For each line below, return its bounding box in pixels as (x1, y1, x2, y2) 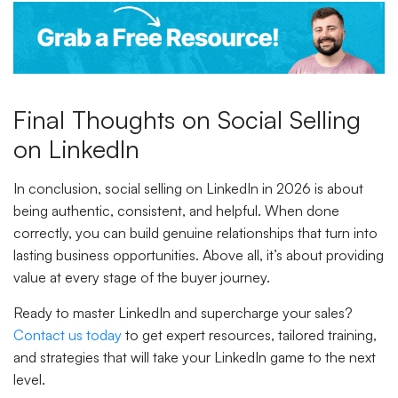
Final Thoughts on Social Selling (13, 104, 361, 136)
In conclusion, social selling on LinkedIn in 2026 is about (13, 179, 363, 198)
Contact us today (13, 325, 122, 344)
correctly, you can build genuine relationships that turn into (13, 224, 378, 243)
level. (13, 370, 45, 388)
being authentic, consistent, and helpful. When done (13, 202, 339, 220)
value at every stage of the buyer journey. (13, 268, 270, 287)
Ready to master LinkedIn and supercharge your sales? (13, 303, 353, 322)
